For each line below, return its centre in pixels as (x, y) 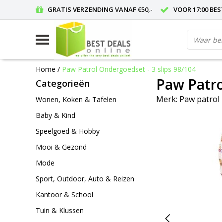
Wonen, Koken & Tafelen (76, 99)
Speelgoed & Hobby (68, 131)
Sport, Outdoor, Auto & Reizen (85, 179)
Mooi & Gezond (61, 147)
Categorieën (63, 83)
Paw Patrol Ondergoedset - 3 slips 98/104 (129, 69)
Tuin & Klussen (60, 210)
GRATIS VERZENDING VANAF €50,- (100, 9)
